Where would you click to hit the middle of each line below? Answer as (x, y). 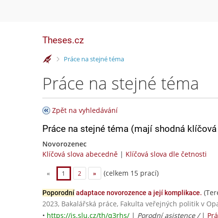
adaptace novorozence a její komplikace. (138, 193)
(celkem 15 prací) (130, 173)
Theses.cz (63, 40)
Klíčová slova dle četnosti (166, 154)
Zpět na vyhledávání (85, 110)
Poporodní (58, 193)
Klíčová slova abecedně (80, 154)
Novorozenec (64, 144)
